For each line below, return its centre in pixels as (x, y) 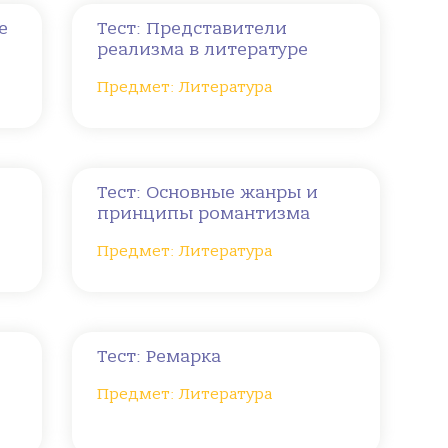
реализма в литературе (203, 49)
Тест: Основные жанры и (208, 192)
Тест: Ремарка (159, 356)
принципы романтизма (204, 213)
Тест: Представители (192, 28)
